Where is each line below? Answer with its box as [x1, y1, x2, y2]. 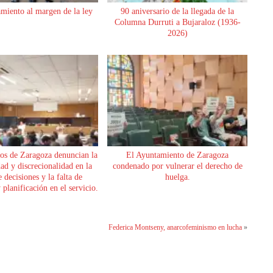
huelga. [165, 172, 190, 182]
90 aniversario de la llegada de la [121, 6, 235, 16]
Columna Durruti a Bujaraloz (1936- [114, 17, 241, 27]
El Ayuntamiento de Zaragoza [126, 150, 229, 160]
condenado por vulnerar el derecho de [112, 161, 243, 171]
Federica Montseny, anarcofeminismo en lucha [108, 222, 242, 232]
